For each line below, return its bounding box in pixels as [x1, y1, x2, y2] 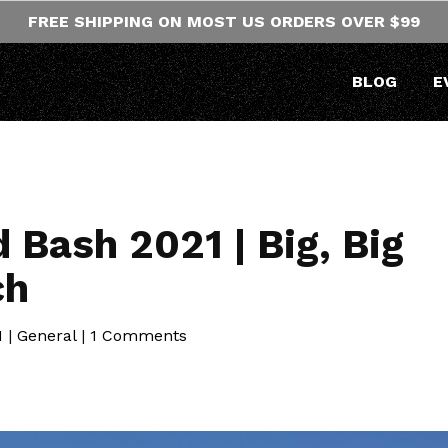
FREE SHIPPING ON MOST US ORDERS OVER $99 [28, 12, 420, 31]
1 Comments [90, 326, 187, 345]
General [17, 326, 76, 345]
